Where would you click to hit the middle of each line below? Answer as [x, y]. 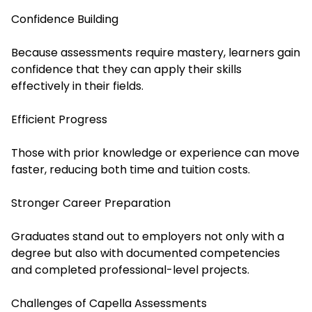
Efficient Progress [59, 120]
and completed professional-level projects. [130, 270]
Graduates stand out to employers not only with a [148, 237]
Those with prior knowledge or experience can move [155, 153]
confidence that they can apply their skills [126, 70]
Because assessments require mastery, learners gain [156, 53]
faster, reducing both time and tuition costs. [131, 170]
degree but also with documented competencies [146, 253]
